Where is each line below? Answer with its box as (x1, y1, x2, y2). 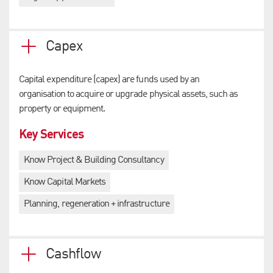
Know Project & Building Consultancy (24, 155, 164, 166)
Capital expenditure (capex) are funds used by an (19, 75, 200, 85)
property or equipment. (19, 104, 105, 115)
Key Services (19, 126, 83, 142)
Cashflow (46, 247, 101, 263)
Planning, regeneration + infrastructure (24, 199, 169, 210)
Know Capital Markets (24, 177, 105, 188)
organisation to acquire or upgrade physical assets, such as (19, 90, 238, 100)
